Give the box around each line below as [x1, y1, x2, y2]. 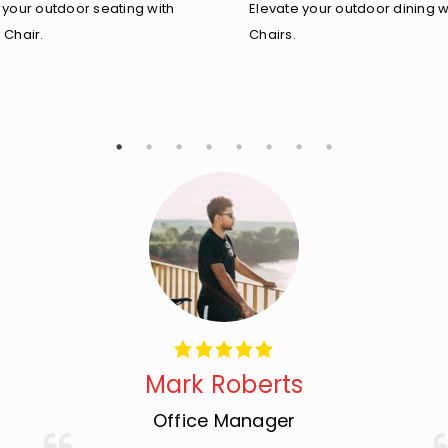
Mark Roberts [144, 368, 304, 401]
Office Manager [152, 408, 296, 433]
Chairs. [249, 25, 296, 44]
